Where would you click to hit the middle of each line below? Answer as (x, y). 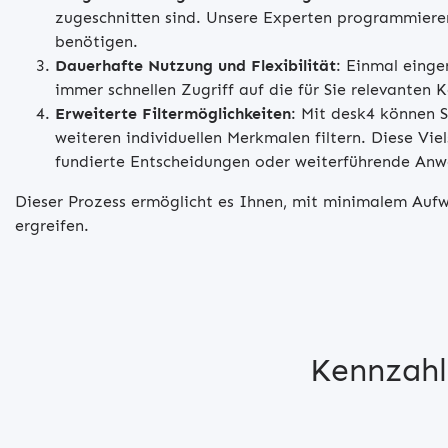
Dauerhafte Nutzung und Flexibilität (195, 65)
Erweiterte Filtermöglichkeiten (173, 113)
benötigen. (96, 41)
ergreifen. (52, 225)
